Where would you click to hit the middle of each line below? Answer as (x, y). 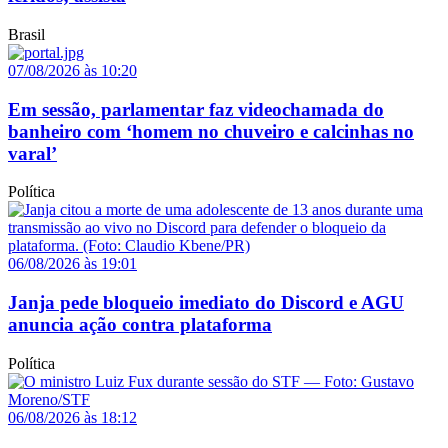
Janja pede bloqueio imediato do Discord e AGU (206, 303)
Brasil (26, 35)
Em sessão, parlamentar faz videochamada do (196, 109)
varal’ (32, 153)
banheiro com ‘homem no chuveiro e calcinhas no (211, 131)
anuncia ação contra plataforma (140, 325)
